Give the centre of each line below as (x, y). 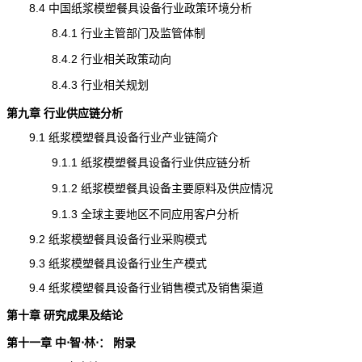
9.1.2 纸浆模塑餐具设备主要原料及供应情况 (139, 188)
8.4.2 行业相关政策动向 (88, 59)
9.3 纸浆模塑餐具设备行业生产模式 (106, 263)
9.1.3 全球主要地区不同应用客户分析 (122, 214)
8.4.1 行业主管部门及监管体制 (105, 33)
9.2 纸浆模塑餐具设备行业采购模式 (106, 239)
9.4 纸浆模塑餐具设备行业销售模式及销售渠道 (135, 288)
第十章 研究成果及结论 (64, 315)
